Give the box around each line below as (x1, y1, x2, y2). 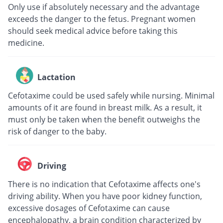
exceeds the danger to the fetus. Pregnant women (8, 13, 196, 25)
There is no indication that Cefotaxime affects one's (8, 179, 201, 190)
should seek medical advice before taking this (8, 25, 178, 37)
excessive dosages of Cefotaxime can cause (8, 203, 170, 214)
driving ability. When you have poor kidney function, (8, 191, 202, 202)
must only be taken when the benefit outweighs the (8, 114, 200, 125)
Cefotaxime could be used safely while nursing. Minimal (8, 90, 215, 102)
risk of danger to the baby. (8, 126, 109, 137)
